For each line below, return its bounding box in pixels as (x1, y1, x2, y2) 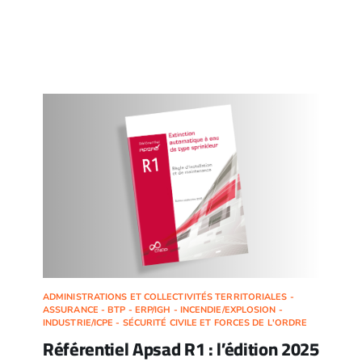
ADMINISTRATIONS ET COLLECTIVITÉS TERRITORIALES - (42, 291, 294, 304)
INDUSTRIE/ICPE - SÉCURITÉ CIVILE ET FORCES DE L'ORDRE (42, 317, 308, 330)
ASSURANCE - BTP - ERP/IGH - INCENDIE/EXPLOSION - (42, 304, 283, 317)
